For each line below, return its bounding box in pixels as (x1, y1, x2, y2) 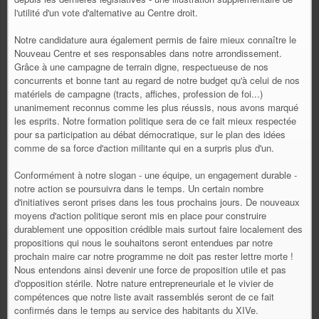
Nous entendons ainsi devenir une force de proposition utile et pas (14, 263, 286, 276)
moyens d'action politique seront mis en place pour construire (14, 209, 266, 222)
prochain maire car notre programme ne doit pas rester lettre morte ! (14, 249, 293, 263)
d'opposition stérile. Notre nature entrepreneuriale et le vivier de (14, 276, 273, 290)
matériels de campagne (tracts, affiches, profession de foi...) (14, 87, 263, 100)
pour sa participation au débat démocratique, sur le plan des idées (14, 127, 286, 141)
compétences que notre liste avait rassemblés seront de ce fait (14, 290, 274, 303)
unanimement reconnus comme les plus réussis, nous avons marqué (14, 100, 298, 114)
